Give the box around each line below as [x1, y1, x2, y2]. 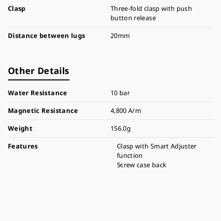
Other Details [8, 65, 70, 76]
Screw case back [117, 160, 167, 169]
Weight [8, 124, 33, 133]
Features [8, 142, 38, 150]
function [117, 151, 143, 160]
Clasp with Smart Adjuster [117, 142, 197, 150]
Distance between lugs [8, 31, 85, 40]
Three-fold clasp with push [110, 4, 192, 13]
